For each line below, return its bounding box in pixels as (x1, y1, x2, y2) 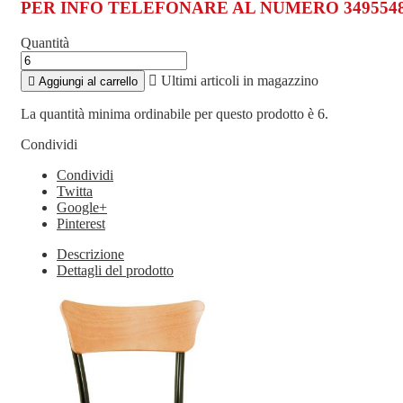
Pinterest (57, 215, 105, 231)
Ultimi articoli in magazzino (157, 72, 318, 88)
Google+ (57, 199, 107, 215)
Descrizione (57, 246, 124, 262)
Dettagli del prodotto (57, 262, 174, 278)
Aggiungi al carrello (39, 74, 138, 88)
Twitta (57, 183, 93, 199)
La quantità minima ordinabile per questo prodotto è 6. (21, 105, 328, 121)
